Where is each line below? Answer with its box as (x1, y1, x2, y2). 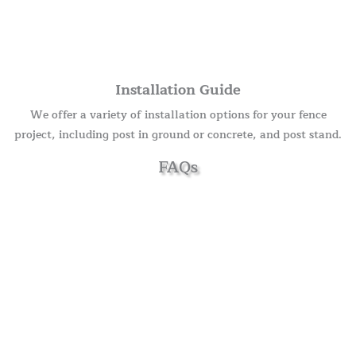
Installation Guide (115, 77, 241, 102)
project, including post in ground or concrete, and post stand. (14, 125, 342, 144)
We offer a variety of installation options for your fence (29, 105, 327, 124)
